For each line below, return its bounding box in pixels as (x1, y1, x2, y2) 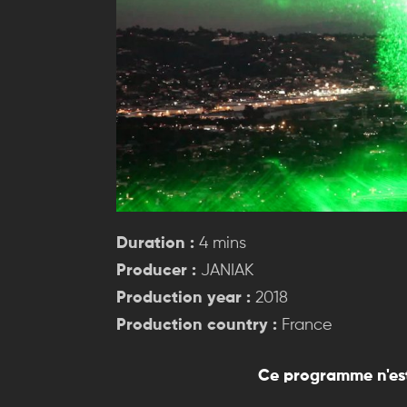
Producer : (116, 262, 196, 279)
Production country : (116, 316, 277, 333)
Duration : (116, 234, 194, 252)
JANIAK (196, 262, 253, 279)
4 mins (194, 234, 246, 252)
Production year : (116, 289, 251, 306)
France (277, 316, 333, 333)
